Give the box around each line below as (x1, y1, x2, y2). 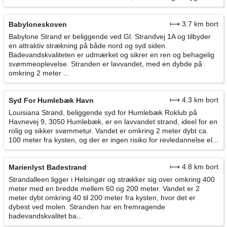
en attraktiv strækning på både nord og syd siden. (9, 42, 167, 50)
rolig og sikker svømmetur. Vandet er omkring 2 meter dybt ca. (9, 127, 208, 135)
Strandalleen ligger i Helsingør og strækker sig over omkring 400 (9, 175, 215, 184)
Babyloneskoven (9, 20, 67, 29)
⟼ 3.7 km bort (170, 20, 218, 28)
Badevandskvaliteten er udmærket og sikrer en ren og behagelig (9, 51, 214, 59)
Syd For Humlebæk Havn (9, 96, 94, 105)
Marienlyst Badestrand (9, 163, 87, 172)
